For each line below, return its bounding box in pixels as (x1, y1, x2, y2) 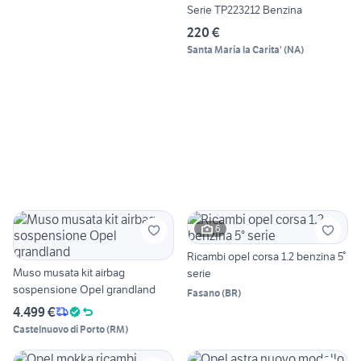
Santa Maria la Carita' (187, 43, 282, 56)
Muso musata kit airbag (13, 264, 125, 280)
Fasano (187, 286, 220, 299)
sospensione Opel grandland (13, 281, 156, 297)
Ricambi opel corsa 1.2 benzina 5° (187, 248, 346, 263)
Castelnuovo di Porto (13, 322, 105, 335)
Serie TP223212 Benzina (187, 2, 302, 17)
